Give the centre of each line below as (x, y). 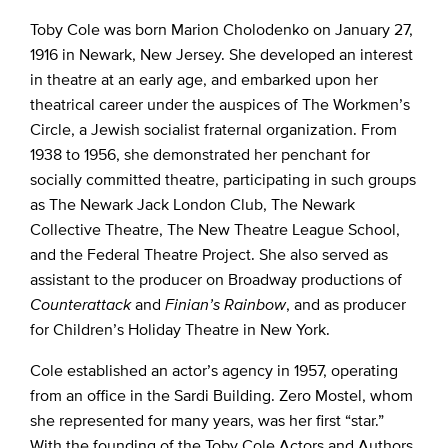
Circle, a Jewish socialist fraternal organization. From (213, 129)
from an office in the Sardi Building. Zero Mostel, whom (221, 395)
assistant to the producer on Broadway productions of (215, 279)
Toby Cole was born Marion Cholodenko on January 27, (221, 29)
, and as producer (345, 304)
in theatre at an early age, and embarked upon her (203, 79)
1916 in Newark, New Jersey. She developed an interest (221, 54)
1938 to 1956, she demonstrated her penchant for (199, 154)
